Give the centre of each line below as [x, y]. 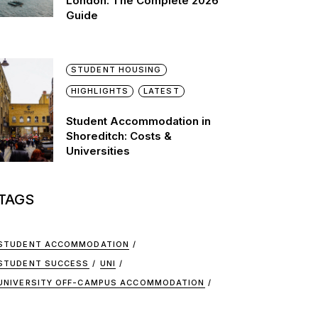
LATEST [161, 91]
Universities [98, 151]
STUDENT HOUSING [116, 70]
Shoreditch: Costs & [119, 136]
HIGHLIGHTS [100, 91]
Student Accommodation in [138, 121]
